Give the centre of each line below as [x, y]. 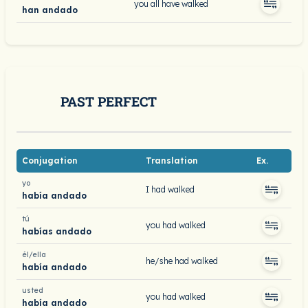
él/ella [34, 255]
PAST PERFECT [109, 101]
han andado [50, 10]
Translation [172, 161]
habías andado [57, 231]
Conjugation [50, 161]
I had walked [170, 189]
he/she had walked [182, 261]
